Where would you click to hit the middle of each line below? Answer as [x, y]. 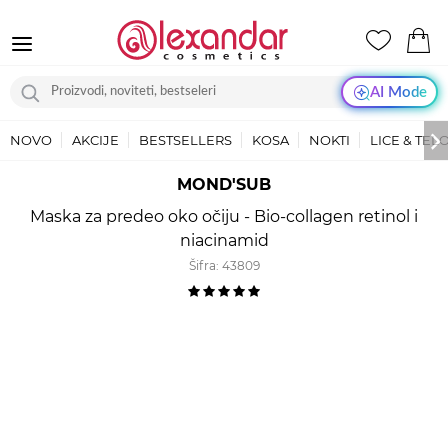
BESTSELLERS [185, 140]
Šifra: [205, 265]
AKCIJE [95, 140]
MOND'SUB [224, 184]
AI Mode [398, 92]
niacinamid [224, 240]
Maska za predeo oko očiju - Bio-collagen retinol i [224, 216]
